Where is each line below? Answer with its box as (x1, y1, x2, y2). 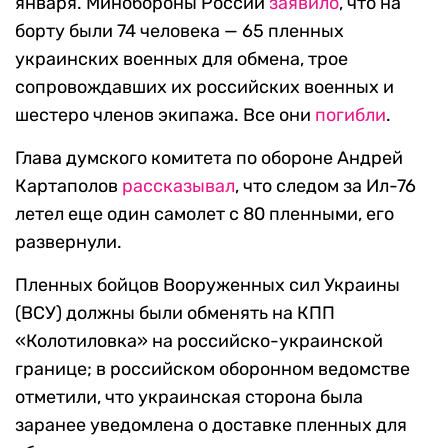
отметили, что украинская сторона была (15, 386, 363, 409)
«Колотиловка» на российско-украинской (15, 330, 383, 353)
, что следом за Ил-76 (235, 175, 416, 198)
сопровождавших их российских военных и (15, 76, 394, 99)
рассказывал (122, 175, 235, 198)
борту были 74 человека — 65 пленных (15, 20, 344, 43)
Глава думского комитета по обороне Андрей (15, 147, 403, 170)
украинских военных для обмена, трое (15, 48, 348, 71)
